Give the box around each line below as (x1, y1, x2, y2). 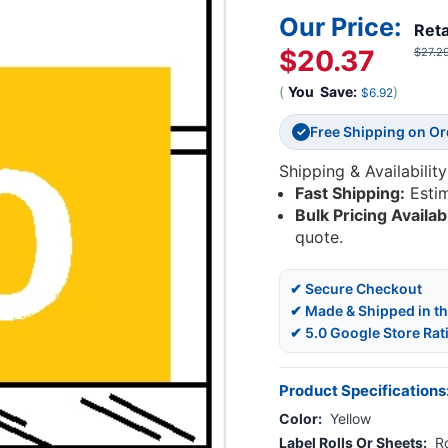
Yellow (330, 410, 371, 428)
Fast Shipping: (295, 183, 406, 204)
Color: (279, 410, 322, 428)
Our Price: (279, 12, 402, 42)
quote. (295, 227, 344, 248)
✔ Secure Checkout (290, 280, 422, 298)
